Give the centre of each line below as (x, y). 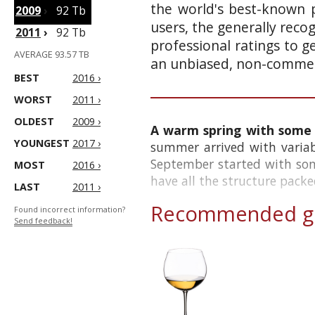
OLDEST (34, 121)
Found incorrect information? (70, 210)
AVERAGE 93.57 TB (52, 54)
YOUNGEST (42, 143)
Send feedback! (43, 221)
